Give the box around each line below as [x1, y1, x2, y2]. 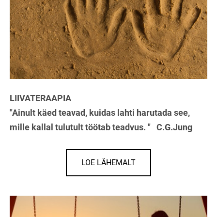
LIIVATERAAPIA [10, 93, 71, 104]
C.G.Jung [156, 122, 192, 133]
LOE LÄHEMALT [81, 158, 136, 168]
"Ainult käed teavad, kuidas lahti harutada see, [10, 108, 190, 118]
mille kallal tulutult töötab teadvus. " [10, 122, 155, 133]
